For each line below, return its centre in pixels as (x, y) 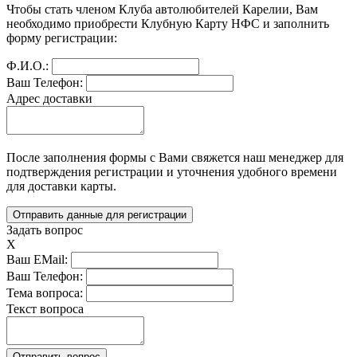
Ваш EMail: (37, 260)
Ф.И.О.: (27, 66)
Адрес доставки (49, 99)
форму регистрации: (62, 38)
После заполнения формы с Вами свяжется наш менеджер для (175, 158)
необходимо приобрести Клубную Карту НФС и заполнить (168, 24)
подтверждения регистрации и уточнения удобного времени (172, 172)
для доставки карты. (61, 186)
